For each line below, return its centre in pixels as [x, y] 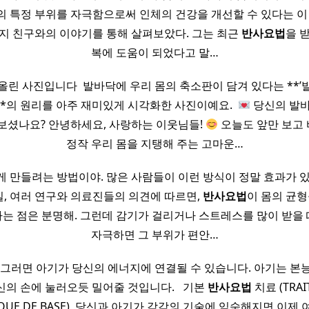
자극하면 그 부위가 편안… [154, 235]
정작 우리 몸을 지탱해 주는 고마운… [154, 143]
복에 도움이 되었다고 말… [154, 52]
